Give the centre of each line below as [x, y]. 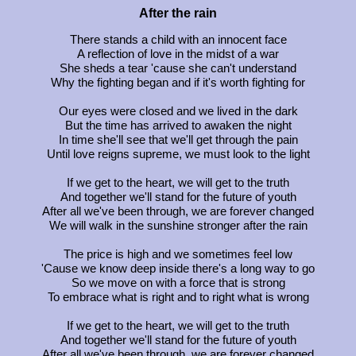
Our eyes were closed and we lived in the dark [178, 111]
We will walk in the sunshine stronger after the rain [178, 225]
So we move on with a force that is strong [178, 282]
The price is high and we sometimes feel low [178, 254]
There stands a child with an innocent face [178, 39]
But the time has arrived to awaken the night [178, 125]
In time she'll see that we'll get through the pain [178, 139]
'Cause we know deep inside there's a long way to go [178, 268]
